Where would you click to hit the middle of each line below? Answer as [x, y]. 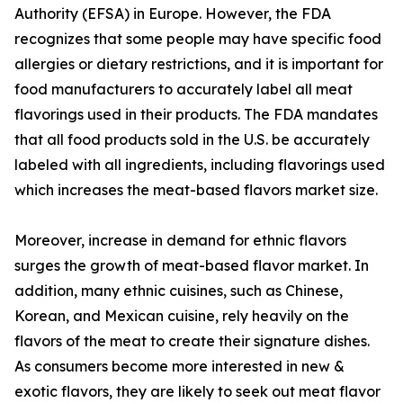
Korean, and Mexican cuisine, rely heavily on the [182, 316]
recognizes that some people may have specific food [198, 39]
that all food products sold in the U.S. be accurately [192, 140]
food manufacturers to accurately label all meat [184, 90]
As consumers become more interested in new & [179, 367]
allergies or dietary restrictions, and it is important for [199, 64]
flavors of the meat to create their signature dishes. [192, 341]
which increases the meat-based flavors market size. [196, 190]
